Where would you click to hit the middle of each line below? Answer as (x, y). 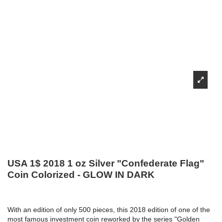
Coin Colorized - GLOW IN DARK (81, 174)
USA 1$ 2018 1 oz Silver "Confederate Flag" (106, 163)
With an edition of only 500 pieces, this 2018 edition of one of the (109, 210)
